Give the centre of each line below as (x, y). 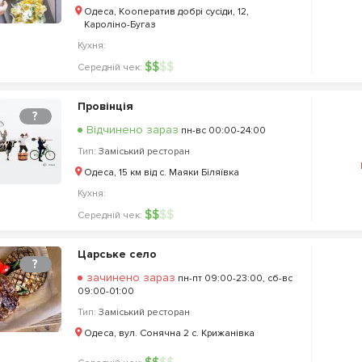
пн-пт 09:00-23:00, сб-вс (234, 278)
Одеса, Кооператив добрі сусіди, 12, (166, 12)
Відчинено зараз (132, 130)
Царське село (117, 254)
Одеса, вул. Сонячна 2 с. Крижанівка (169, 333)
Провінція (105, 106)
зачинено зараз (130, 278)
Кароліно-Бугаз (120, 25)
